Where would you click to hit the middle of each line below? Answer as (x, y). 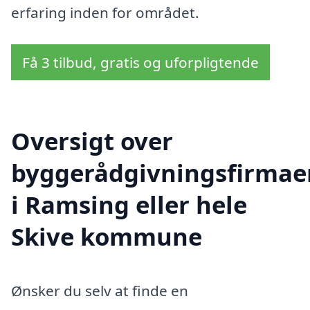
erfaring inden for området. (105, 13)
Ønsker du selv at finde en (100, 290)
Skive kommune (107, 236)
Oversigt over (92, 140)
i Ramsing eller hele (129, 204)
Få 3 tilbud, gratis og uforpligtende (140, 62)
